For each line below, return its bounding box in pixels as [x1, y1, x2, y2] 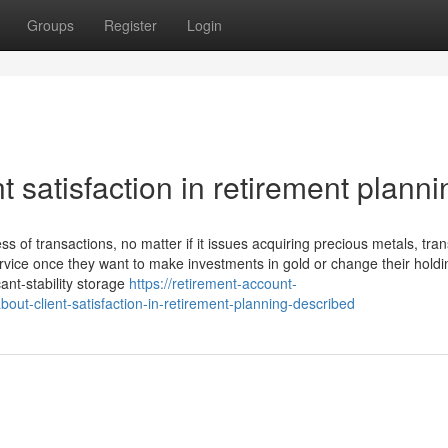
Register [104, 15, 157, 35]
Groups [27, 15, 74, 35]
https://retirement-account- [129, 273, 297, 293]
